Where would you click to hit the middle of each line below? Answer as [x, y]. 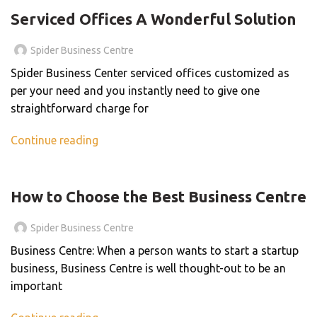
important [36, 286]
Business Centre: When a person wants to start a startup [155, 250]
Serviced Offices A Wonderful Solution [153, 18]
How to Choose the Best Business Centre [158, 196]
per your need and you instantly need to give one [135, 90]
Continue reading [54, 140]
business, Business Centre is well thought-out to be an [148, 268]
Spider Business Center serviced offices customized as [150, 73]
